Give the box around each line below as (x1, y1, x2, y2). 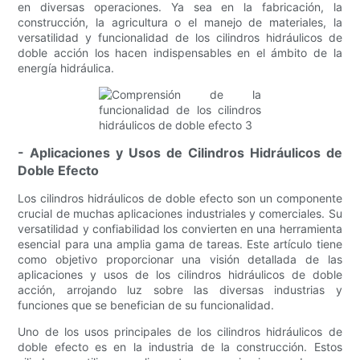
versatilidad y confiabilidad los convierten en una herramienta (18, 222, 342, 236)
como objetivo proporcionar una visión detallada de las (18, 252, 342, 267)
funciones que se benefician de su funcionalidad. (18, 298, 275, 313)
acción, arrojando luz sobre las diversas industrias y (18, 283, 342, 297)
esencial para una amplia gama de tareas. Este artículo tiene (18, 237, 342, 252)
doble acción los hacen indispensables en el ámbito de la (18, 46, 342, 60)
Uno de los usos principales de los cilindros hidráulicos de (18, 325, 342, 339)
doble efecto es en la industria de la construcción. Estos (18, 340, 342, 354)
